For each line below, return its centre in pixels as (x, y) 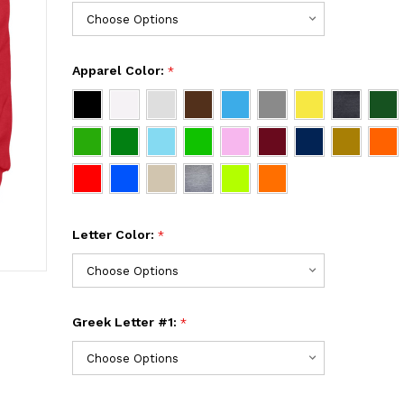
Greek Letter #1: (126, 322)
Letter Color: (115, 235)
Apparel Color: (119, 71)
